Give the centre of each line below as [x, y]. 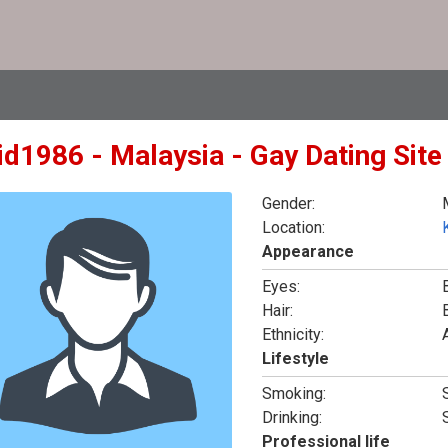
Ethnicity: [292, 334]
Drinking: [291, 417]
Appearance [307, 251]
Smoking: [293, 393]
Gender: [288, 203]
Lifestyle [295, 358]
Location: [293, 227]
